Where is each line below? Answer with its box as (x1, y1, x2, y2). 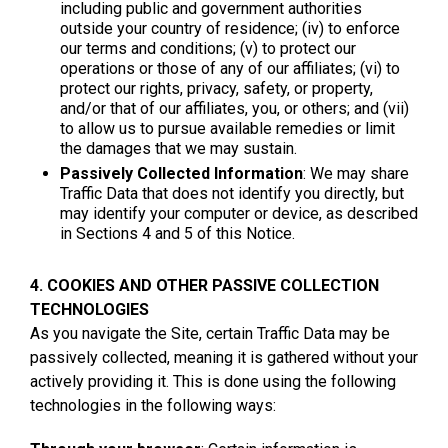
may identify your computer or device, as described (60, 203, 418, 223)
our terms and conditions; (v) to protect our (60, 38, 356, 58)
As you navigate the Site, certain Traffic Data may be (30, 323, 390, 343)
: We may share (303, 163, 409, 183)
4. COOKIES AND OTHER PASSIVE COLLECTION (30, 275, 379, 295)
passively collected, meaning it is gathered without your (30, 347, 418, 367)
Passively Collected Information (60, 163, 303, 183)
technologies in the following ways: (30, 395, 276, 415)
